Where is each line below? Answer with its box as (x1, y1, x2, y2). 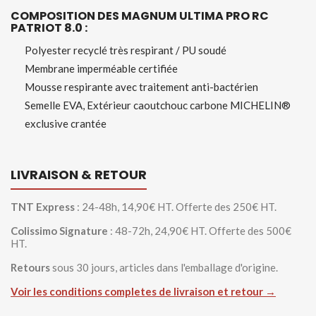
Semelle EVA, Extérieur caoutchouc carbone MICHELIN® (25, 99, 291, 111)
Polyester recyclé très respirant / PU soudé (25, 44, 226, 56)
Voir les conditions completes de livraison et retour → (11, 285, 276, 298)
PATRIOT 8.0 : (11, 20, 87, 36)
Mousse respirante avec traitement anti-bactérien (25, 80, 258, 93)
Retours (11, 261, 50, 274)
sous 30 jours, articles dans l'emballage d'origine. (50, 261, 278, 274)
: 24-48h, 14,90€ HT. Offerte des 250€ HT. (75, 200, 276, 213)
